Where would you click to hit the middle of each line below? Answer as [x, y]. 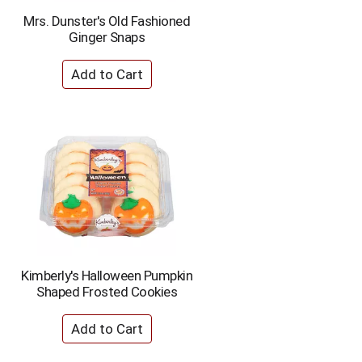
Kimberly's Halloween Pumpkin [107, 276]
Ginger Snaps [107, 37]
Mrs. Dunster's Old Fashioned [107, 21]
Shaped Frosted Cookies [107, 292]
